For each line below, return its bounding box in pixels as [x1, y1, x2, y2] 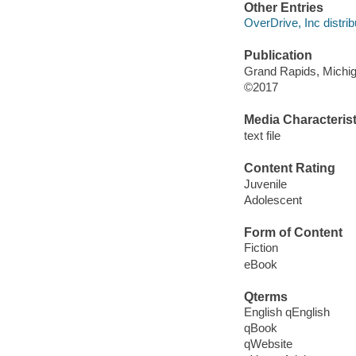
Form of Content [243, 225, 342, 239]
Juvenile [243, 176, 287, 191]
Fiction [243, 241, 278, 255]
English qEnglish [243, 305, 330, 319]
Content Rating [243, 161, 335, 176]
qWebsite [243, 337, 292, 351]
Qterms [243, 289, 288, 304]
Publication [243, 48, 312, 63]
